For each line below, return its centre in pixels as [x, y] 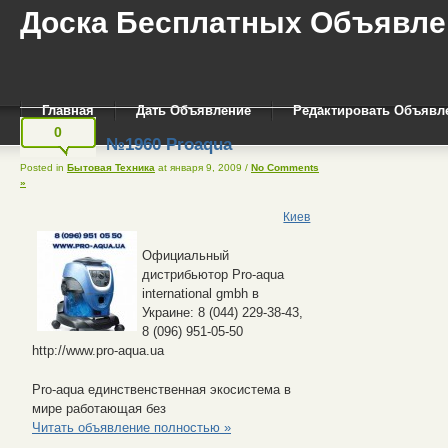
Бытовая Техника [111, 167]
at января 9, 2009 [200, 167]
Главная [68, 110]
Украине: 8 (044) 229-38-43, [222, 312]
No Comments [285, 167]
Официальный [185, 255]
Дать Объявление [193, 110]
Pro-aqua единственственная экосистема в [161, 389]
